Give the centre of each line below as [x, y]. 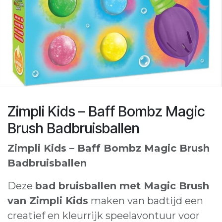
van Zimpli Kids [48, 201]
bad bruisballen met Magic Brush [122, 186]
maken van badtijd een [146, 201]
